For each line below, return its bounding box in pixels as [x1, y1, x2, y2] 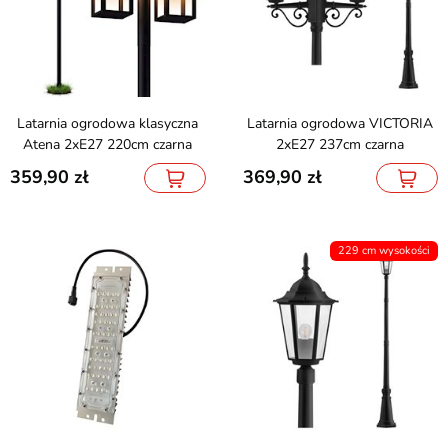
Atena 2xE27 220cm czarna [23, 134, 193, 154]
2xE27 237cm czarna [276, 134, 405, 154]
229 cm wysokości [338, 242, 430, 258]
